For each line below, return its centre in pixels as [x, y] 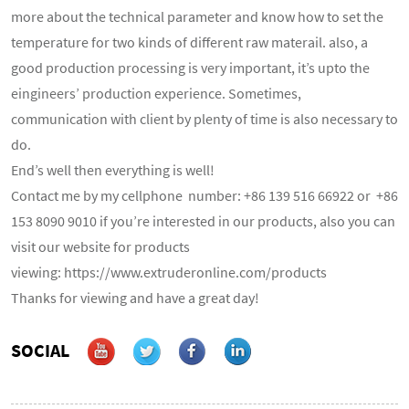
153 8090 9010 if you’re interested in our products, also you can [203, 221]
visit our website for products [100, 246]
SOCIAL [40, 350]
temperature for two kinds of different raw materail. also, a [189, 42]
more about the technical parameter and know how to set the [197, 16]
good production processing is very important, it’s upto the [190, 68]
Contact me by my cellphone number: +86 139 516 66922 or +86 [204, 195]
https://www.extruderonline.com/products [195, 272]
